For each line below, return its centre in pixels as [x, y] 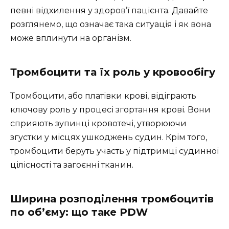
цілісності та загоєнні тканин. [72, 165]
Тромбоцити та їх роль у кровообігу [113, 72]
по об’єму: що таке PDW [79, 212]
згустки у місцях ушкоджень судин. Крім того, [109, 138]
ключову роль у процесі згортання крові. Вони [110, 110]
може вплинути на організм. [71, 38]
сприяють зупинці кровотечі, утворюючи [98, 124]
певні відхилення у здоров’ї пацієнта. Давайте [109, 11]
